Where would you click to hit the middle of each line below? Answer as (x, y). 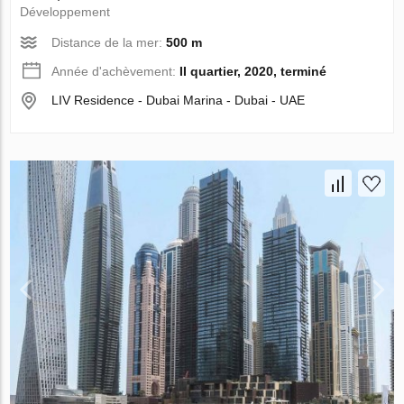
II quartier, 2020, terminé (253, 71)
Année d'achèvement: (116, 71)
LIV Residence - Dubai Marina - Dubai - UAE (179, 100)
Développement (65, 11)
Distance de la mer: (109, 42)
